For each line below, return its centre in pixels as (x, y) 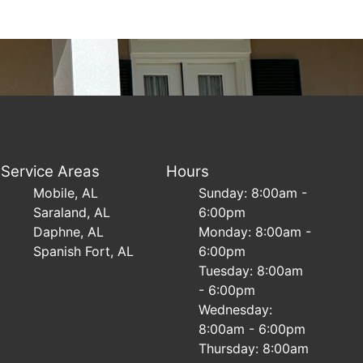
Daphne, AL (69, 232)
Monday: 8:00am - (254, 232)
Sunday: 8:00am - (252, 193)
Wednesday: (235, 310)
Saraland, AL (72, 212)
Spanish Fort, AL (84, 251)
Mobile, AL (66, 193)
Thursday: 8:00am (253, 348)
